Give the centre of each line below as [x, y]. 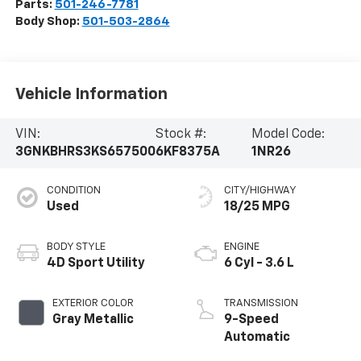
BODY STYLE [76, 247]
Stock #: [180, 135]
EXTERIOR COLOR [93, 303]
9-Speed [251, 320]
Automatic [257, 337]
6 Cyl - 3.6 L [259, 263]
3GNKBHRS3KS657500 [85, 153]
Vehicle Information [91, 95]
